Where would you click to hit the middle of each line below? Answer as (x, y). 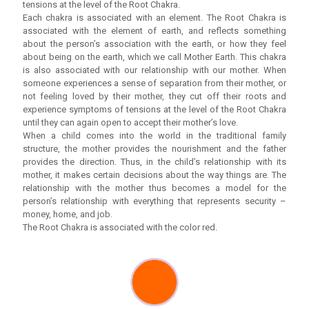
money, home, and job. (68, 215)
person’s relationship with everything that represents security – (154, 201)
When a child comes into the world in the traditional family (154, 136)
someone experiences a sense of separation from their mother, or (154, 83)
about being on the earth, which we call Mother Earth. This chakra (154, 57)
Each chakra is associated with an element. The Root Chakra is (154, 18)
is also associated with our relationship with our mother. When (154, 70)
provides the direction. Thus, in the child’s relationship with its (154, 162)
